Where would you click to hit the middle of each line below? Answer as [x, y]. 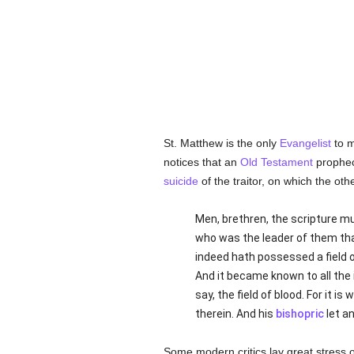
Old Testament [276, 162]
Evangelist [305, 143]
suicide [181, 181]
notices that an [201, 162]
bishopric [299, 314]
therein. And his [235, 314]
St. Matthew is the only [221, 143]
